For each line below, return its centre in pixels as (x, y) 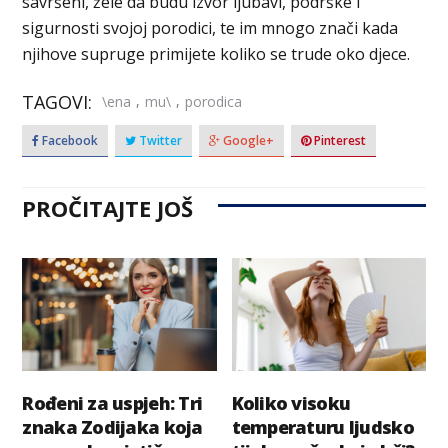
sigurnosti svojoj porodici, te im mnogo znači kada (210, 27)
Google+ (247, 140)
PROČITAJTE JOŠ (108, 207)
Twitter (159, 140)
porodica (214, 102)
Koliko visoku (291, 403)
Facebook (69, 140)
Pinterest (339, 140)
